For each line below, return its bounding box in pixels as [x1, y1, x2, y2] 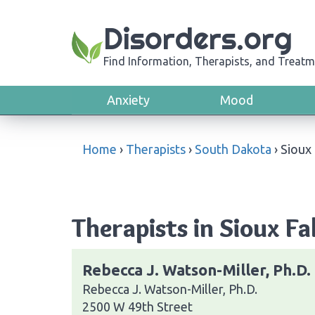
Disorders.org [103, 20, 292, 57]
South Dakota [195, 142, 271, 156]
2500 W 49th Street [82, 299, 193, 314]
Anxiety [107, 93, 150, 107]
